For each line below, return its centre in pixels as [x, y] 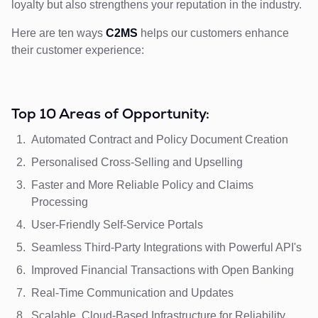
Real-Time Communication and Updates [132, 293]
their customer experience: [78, 50]
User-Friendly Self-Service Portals [117, 225]
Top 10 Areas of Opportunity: [110, 114]
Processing [60, 202]
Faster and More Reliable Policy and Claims [142, 185]
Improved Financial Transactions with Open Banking [163, 270]
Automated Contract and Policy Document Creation [160, 139]
